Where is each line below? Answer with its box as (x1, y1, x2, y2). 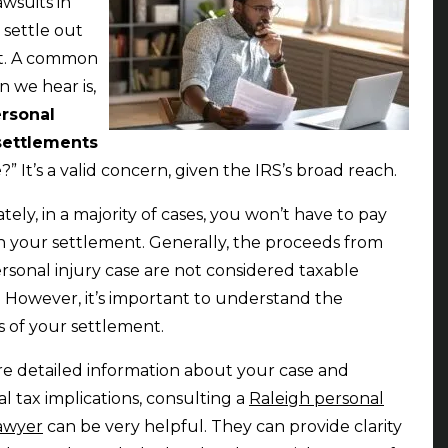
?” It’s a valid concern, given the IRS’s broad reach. (2, 161, 397, 180)
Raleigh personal (249, 389, 384, 408)
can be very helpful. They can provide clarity (43, 417, 402, 436)
